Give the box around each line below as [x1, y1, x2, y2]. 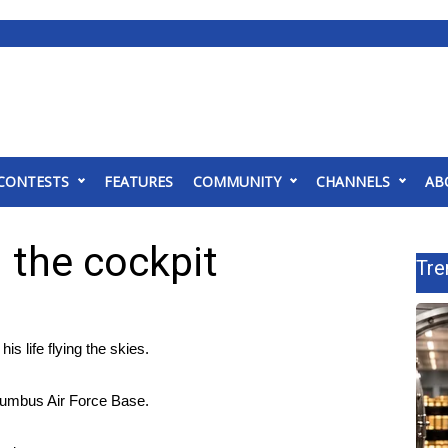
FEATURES [104, 172, 173, 191]
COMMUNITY [193, 172, 281, 191]
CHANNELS [316, 172, 390, 191]
